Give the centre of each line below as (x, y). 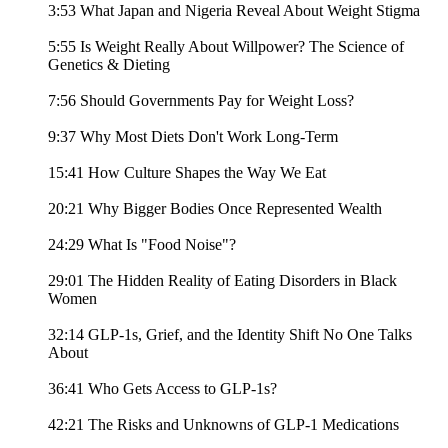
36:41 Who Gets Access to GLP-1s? (162, 389)
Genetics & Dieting (109, 65)
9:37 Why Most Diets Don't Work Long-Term (193, 137)
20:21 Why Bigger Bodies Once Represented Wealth (215, 209)
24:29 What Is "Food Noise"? (142, 245)
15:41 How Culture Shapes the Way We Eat (187, 173)
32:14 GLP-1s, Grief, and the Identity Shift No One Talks (230, 335)
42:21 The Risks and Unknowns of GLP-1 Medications (223, 425)
